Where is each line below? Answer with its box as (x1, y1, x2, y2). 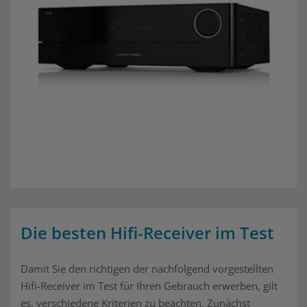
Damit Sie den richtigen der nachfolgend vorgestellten (21, 262, 273, 275)
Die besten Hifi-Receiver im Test (21, 221, 274, 244)
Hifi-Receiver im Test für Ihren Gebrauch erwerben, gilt (21, 279, 278, 293)
